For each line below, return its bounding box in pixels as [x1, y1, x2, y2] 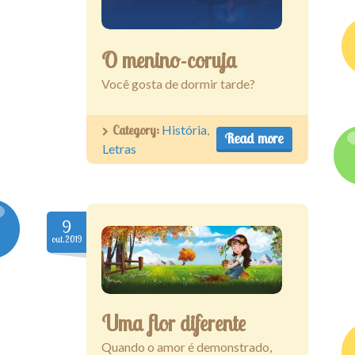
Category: [113, 121, 162, 138]
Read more [225, 128, 284, 147]
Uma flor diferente [101, 310, 246, 338]
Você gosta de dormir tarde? [101, 75, 255, 91]
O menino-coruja [101, 46, 237, 74]
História [162, 121, 207, 137]
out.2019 [52, 233, 82, 245]
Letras [102, 140, 136, 156]
